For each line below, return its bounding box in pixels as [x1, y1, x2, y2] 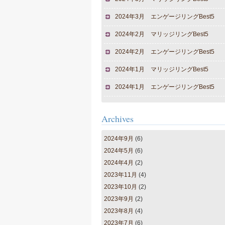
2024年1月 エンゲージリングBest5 [115, 83, 214, 90]
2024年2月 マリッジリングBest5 [115, 31, 208, 38]
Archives [101, 113, 134, 125]
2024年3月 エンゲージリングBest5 [115, 13, 214, 20]
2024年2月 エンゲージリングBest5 [115, 48, 214, 55]
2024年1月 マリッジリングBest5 [115, 66, 208, 73]
